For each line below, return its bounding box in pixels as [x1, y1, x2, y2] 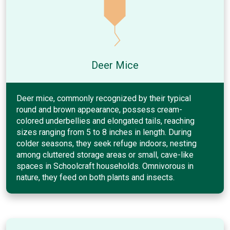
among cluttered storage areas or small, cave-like [16, 149, 194, 160]
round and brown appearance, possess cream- [16, 104, 182, 114]
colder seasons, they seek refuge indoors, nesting [16, 138, 197, 148]
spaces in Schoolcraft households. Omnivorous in [16, 161, 194, 171]
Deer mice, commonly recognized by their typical [16, 93, 191, 103]
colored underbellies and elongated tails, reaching [16, 116, 195, 126]
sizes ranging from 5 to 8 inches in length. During [16, 127, 191, 137]
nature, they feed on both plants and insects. [16, 172, 175, 182]
